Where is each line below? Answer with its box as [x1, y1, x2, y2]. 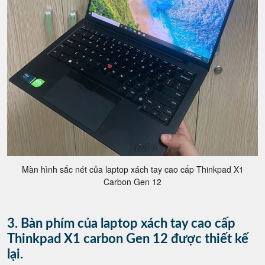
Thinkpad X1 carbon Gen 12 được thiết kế [7, 232, 248, 245]
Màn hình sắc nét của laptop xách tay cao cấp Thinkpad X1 [21, 163, 244, 175]
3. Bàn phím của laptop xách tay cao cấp [7, 216, 235, 230]
